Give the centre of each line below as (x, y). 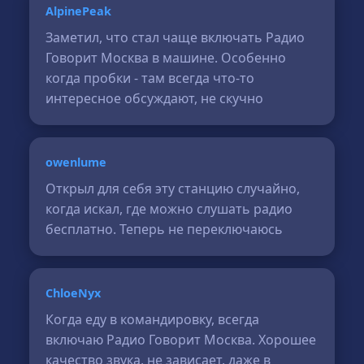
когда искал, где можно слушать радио (169, 209)
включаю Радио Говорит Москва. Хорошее (181, 340)
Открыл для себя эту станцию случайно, (173, 188)
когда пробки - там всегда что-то (150, 78)
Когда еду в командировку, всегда (153, 319)
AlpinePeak (79, 11)
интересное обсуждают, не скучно (155, 98)
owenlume (76, 162)
